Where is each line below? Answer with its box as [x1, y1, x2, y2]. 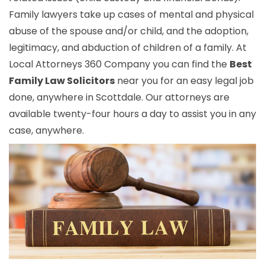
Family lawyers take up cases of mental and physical [9, 8, 254, 22]
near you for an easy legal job [115, 74, 254, 88]
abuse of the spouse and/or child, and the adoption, [9, 24, 248, 38]
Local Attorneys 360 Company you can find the [9, 57, 230, 72]
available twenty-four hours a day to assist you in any [9, 107, 256, 121]
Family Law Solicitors [9, 74, 115, 88]
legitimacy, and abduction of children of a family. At [9, 41, 247, 55]
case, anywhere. [9, 124, 84, 138]
